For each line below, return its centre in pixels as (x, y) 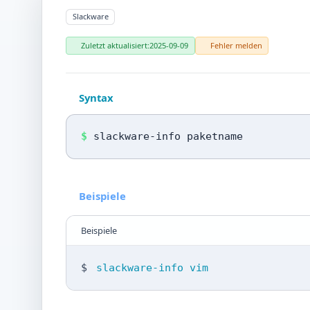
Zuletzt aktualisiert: (115, 45)
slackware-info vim (152, 267)
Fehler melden (236, 45)
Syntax (96, 98)
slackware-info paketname (168, 136)
